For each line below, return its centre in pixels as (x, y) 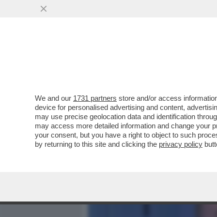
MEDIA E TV (144, 62)
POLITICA (194, 62)
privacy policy (181, 144)
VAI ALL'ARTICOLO (137, 131)
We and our (54, 98)
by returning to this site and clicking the (97, 144)
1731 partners (95, 98)
